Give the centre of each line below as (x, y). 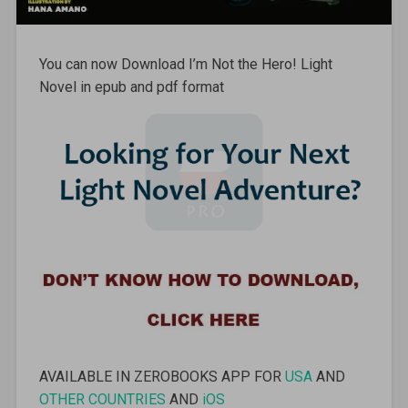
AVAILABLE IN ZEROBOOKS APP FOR (162, 376)
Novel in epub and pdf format (131, 87)
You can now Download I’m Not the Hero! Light (185, 64)
